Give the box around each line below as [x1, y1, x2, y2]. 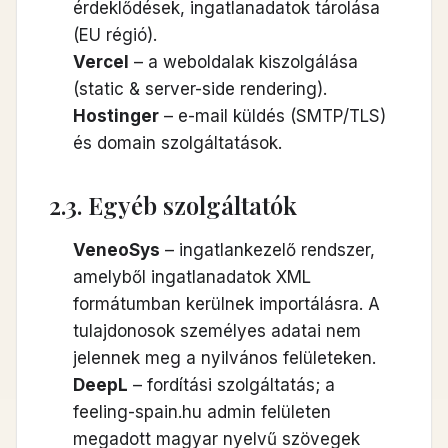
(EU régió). [73, 25, 157, 45]
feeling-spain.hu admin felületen [73, 402, 331, 422]
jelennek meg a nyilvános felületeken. [73, 348, 376, 368]
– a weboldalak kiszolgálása [129, 52, 358, 72]
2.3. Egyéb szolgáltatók [49, 189, 297, 221]
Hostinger [73, 106, 159, 126]
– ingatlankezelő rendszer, [160, 240, 375, 260]
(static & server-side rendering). [73, 79, 327, 99]
